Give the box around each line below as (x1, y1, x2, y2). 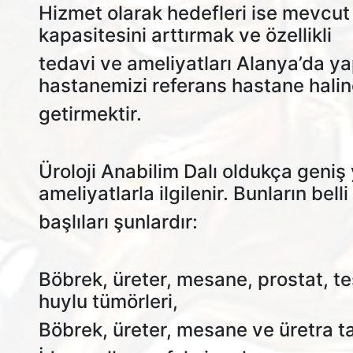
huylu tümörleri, (39, 290, 178, 313)
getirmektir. (39, 102, 142, 125)
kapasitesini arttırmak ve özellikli (39, 24, 332, 46)
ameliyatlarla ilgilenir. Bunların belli (39, 182, 348, 205)
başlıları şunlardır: (39, 210, 198, 233)
